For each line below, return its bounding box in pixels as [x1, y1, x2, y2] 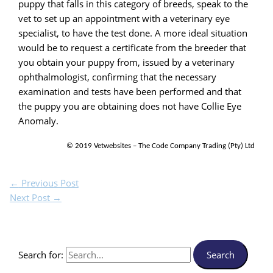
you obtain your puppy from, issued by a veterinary [18, 55, 235, 68]
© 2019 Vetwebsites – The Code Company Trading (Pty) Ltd [66, 141, 255, 150]
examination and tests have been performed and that [18, 85, 242, 97]
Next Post [9, 191, 52, 204]
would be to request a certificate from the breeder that [18, 41, 247, 54]
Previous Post [18, 176, 79, 189]
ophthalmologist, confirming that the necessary [18, 70, 217, 83]
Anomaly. [18, 114, 62, 127]
